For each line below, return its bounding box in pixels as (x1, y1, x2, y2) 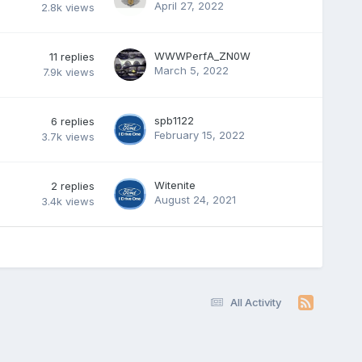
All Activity (230, 295, 282, 309)
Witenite (154, 178, 196, 192)
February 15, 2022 (154, 128, 245, 141)
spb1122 (154, 113, 194, 127)
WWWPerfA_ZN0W (154, 48, 250, 62)
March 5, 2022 (154, 63, 229, 77)
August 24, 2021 (154, 192, 236, 206)
